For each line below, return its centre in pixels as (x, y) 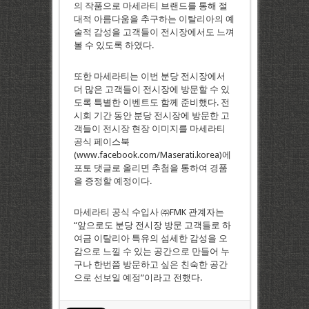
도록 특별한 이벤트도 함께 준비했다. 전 (151, 103)
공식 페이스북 (101, 142)
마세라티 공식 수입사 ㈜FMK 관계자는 (149, 212)
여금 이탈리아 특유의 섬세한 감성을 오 (150, 239)
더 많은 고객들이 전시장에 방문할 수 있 (151, 90)
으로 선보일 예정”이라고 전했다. (138, 278)
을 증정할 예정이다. (112, 181)
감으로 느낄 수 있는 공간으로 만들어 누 (151, 252)
